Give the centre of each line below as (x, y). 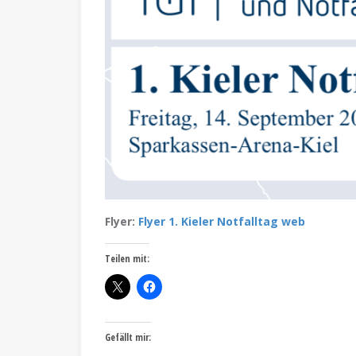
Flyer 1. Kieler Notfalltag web (222, 221)
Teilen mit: (127, 258)
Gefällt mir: (128, 337)
